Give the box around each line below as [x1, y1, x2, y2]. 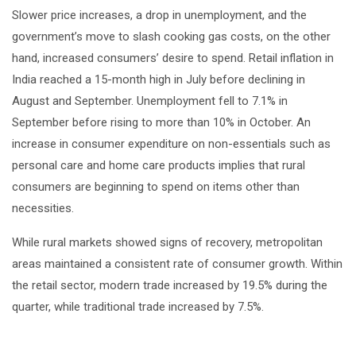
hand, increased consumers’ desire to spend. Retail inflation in [12, 51, 334, 65]
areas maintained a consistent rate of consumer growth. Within [12, 257, 342, 271]
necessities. [12, 201, 74, 215]
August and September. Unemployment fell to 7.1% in [12, 94, 288, 108]
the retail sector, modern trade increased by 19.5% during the [12, 278, 327, 292]
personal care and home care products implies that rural [12, 158, 305, 172]
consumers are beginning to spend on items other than [12, 180, 300, 194]
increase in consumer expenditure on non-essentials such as [12, 137, 331, 151]
